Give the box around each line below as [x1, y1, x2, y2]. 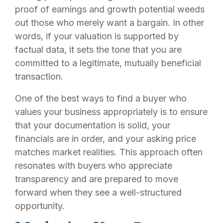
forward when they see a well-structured [15, 187, 182, 198]
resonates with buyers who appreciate [15, 160, 172, 171]
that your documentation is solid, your [15, 120, 170, 130]
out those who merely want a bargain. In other [15, 17, 204, 28]
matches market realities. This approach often [15, 147, 203, 157]
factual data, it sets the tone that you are [15, 44, 182, 55]
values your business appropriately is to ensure [15, 107, 208, 117]
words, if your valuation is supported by [15, 31, 179, 41]
